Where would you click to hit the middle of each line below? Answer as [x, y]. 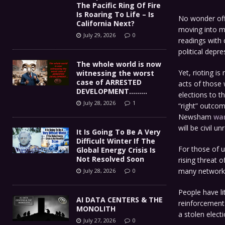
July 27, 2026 [99, 220]
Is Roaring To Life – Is [115, 14]
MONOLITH [96, 208]
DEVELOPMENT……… [112, 91]
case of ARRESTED [109, 82]
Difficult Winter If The [116, 141]
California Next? [105, 23]
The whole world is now [119, 64]
